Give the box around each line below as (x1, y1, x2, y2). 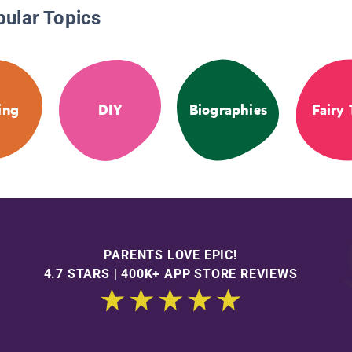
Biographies (189, 101, 267, 120)
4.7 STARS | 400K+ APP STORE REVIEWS (43, 266, 298, 281)
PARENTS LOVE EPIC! (104, 247, 237, 262)
